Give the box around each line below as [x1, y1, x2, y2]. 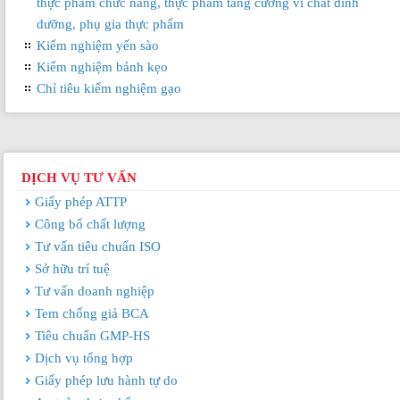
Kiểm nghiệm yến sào [37, 38, 159, 54]
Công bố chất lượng [34, 217, 146, 231]
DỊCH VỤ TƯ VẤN [21, 171, 137, 185]
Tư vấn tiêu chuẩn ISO [34, 239, 161, 254]
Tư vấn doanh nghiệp [34, 284, 154, 298]
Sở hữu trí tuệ [34, 262, 110, 276]
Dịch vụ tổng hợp [34, 351, 133, 365]
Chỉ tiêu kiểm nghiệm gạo [37, 81, 181, 96]
